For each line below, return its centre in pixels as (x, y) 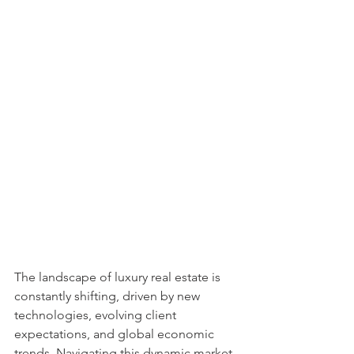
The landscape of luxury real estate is (119, 277)
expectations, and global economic (116, 334)
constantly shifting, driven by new (109, 296)
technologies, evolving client (97, 315)
